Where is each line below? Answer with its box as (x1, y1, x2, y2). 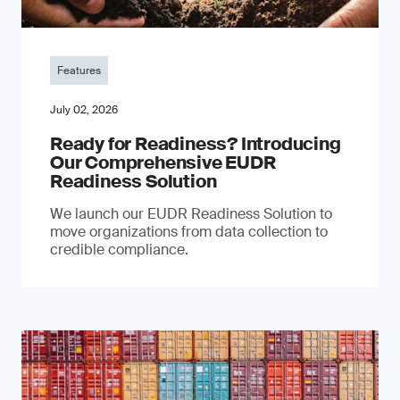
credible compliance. (50, 240, 188, 259)
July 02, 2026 (50, 103, 118, 117)
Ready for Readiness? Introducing (50, 132, 341, 155)
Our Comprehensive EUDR (50, 151, 276, 174)
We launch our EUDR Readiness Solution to (50, 204, 332, 223)
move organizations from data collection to (50, 222, 328, 241)
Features (57, 63, 101, 78)
